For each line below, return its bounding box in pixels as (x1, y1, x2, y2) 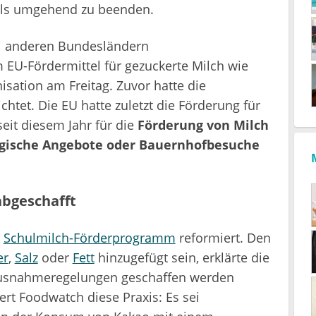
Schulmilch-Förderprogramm (3, 229, 176, 246)
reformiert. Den (175, 229, 271, 246)
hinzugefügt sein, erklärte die (94, 248, 269, 266)
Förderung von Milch (137, 116, 269, 133)
